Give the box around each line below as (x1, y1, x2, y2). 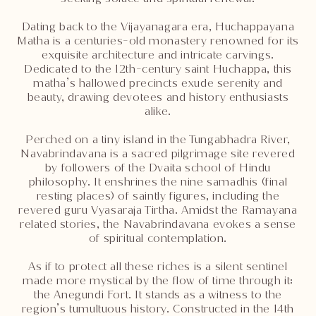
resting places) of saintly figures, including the (36, 188, 280, 203)
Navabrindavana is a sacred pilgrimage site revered (20, 146, 296, 161)
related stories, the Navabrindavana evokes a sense (19, 217, 296, 231)
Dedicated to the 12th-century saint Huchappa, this (23, 61, 292, 76)
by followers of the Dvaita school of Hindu (44, 160, 272, 175)
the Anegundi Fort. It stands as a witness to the (34, 287, 282, 302)
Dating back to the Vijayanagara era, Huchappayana (21, 19, 295, 34)
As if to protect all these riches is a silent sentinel (28, 259, 288, 274)
